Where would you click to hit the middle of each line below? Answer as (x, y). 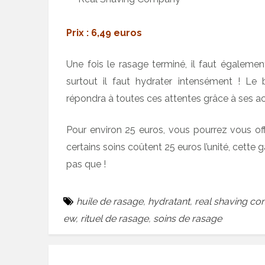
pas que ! (86, 164)
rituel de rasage (114, 219)
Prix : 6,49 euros (104, 33)
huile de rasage (110, 201)
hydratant (169, 201)
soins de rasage (188, 219)
